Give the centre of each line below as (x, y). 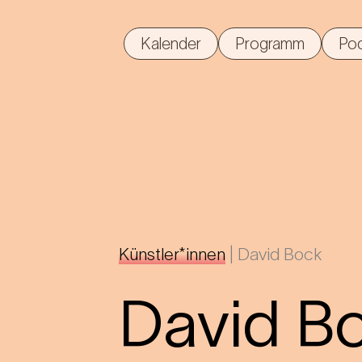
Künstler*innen (172, 255)
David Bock (280, 255)
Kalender (171, 43)
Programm (270, 43)
